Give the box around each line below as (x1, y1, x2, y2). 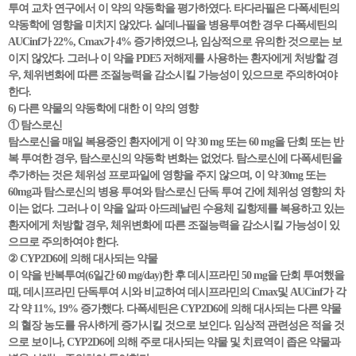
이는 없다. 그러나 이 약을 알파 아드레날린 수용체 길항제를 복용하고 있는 (8, 203, 344, 215)
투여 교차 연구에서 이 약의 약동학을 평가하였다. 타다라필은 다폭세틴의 (8, 2, 339, 14)
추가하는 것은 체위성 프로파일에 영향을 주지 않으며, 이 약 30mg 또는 (8, 169, 326, 181)
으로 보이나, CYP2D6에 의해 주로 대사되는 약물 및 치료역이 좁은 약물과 (8, 336, 340, 348)
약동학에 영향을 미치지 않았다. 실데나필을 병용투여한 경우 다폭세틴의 (8, 19, 337, 31)
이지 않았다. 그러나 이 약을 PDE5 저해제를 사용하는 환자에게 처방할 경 (8, 52, 338, 64)
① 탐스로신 (8, 119, 62, 131)
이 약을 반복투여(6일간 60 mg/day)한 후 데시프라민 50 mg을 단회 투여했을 (8, 269, 344, 281)
